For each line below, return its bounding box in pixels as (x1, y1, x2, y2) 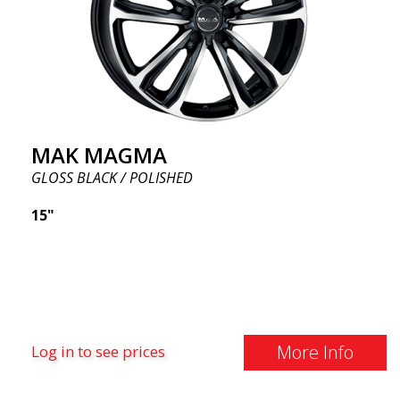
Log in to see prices (31, 341, 165, 362)
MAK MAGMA (31, 140, 167, 170)
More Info (276, 340, 354, 364)
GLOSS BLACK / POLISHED (31, 168, 193, 187)
